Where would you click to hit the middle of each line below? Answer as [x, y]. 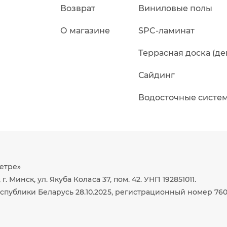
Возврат [78, 8]
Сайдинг [157, 75]
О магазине [85, 31]
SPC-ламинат [167, 31]
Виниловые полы [176, 8]
